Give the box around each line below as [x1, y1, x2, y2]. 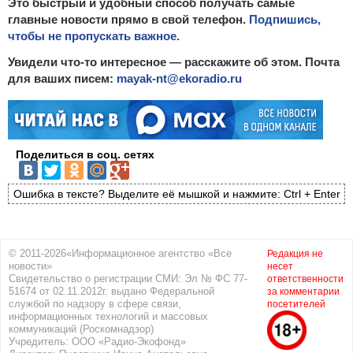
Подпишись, [249, 12, 321, 26]
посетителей [267, 299, 325, 310]
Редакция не [267, 248, 323, 260]
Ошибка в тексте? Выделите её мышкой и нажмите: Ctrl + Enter [13, 187, 340, 200]
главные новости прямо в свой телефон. [8, 12, 249, 26]
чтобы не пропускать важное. [8, 28, 180, 43]
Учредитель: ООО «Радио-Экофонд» [9, 336, 186, 348]
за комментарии [267, 286, 340, 298]
